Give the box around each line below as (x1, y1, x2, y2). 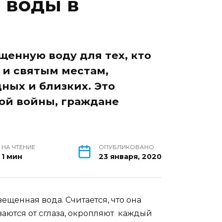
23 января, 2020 (99, 152, 162, 161)
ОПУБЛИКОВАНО (99, 143, 154, 151)
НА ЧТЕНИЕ (1, 143, 36, 151)
